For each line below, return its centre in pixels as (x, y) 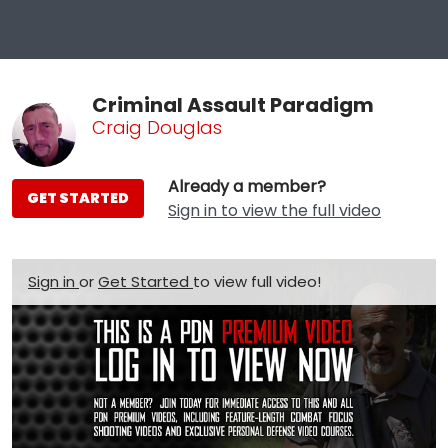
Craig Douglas (157, 127)
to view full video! (257, 281)
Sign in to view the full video (274, 210)
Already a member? (247, 186)
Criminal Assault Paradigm (233, 104)
